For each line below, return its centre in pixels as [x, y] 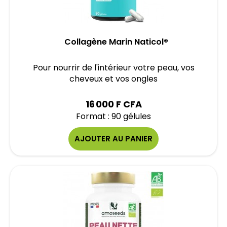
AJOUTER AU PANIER [113, 139]
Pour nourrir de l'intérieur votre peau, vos [113, 68]
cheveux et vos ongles [113, 79]
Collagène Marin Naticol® [116, 42]
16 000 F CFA [113, 104]
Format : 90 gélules [113, 116]
